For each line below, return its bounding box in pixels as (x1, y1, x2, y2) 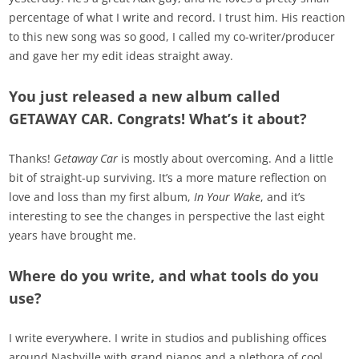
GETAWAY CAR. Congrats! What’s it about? (9, 109, 308, 129)
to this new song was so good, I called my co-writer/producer (9, 29, 336, 45)
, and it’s (260, 189, 306, 205)
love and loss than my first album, (9, 189, 195, 205)
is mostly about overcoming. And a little (121, 151, 334, 167)
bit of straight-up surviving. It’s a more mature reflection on (9, 170, 328, 186)
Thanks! (9, 151, 54, 167)
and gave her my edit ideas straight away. (9, 48, 234, 64)
